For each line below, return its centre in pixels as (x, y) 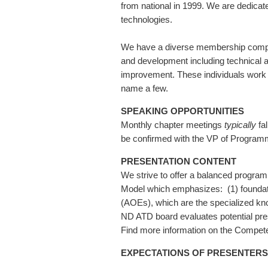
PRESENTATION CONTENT (179, 161)
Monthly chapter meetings (173, 125)
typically (240, 125)
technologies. (148, 19)
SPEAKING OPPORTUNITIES (182, 111)
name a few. (144, 88)
